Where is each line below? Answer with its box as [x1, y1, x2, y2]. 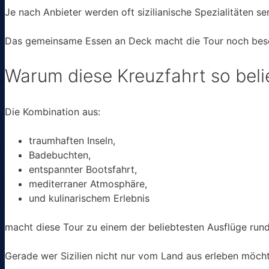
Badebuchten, [29, 149, 91, 162]
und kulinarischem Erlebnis [29, 192, 150, 205]
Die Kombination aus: [5, 106, 100, 118]
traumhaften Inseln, [29, 134, 115, 147]
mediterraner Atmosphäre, [29, 178, 147, 190]
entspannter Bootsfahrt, [29, 163, 137, 176]
